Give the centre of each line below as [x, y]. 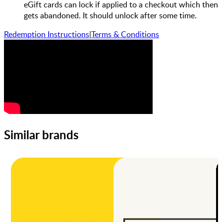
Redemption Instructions [47, 34]
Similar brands [41, 134]
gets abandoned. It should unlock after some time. [110, 15]
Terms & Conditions [125, 34]
